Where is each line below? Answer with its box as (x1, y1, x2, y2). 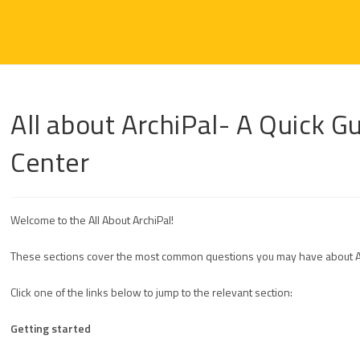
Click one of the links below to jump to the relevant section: (10, 284, 292, 301)
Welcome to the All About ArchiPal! (10, 211, 174, 228)
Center (10, 141, 90, 182)
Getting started (10, 320, 91, 337)
